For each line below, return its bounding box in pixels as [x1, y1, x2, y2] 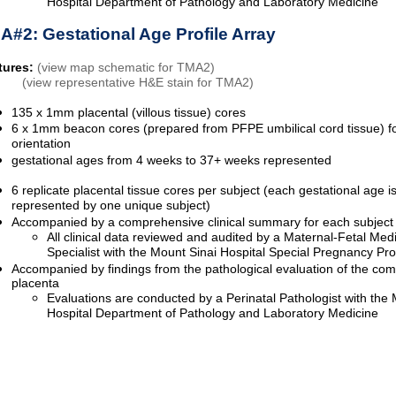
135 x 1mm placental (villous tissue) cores [11, 105, 246, 120]
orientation [11, 136, 71, 152]
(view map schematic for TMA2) [37, 60, 215, 75]
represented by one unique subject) [11, 198, 210, 214]
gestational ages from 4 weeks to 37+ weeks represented [11, 153, 331, 168]
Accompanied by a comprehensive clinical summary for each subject [11, 215, 393, 230]
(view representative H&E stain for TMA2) [22, 75, 254, 90]
